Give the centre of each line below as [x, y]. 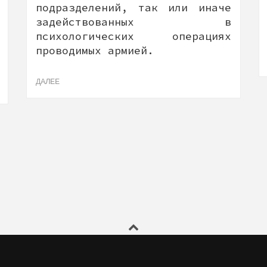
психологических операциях [133, 36]
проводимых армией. [95, 50]
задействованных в [133, 22]
